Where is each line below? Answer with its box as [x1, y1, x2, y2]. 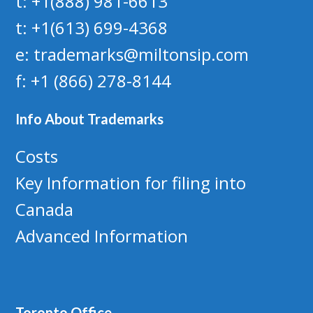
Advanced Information [15, 224, 193, 247]
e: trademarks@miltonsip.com [15, 43, 249, 66]
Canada [15, 198, 74, 221]
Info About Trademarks [15, 110, 164, 127]
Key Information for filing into [15, 171, 247, 194]
